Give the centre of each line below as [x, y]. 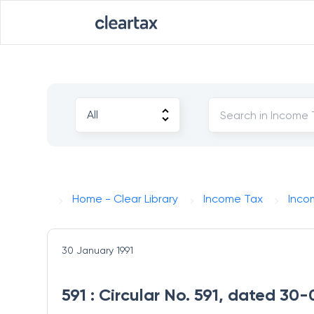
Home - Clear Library [125, 199]
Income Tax [233, 199]
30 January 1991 [98, 250]
